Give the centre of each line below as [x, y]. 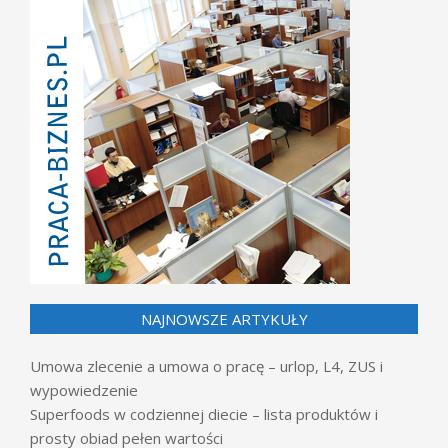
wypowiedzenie [84, 389]
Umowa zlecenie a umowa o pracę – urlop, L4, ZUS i [206, 365]
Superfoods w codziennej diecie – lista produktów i [204, 413]
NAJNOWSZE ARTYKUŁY [224, 318]
